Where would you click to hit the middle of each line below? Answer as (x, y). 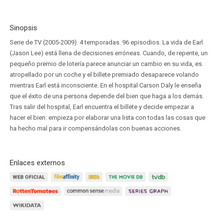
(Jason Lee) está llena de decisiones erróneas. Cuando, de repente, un (109, 53)
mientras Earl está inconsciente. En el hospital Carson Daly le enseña (106, 85)
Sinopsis (23, 28)
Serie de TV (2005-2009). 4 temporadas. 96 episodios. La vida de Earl (106, 42)
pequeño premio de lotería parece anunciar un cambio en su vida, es (106, 64)
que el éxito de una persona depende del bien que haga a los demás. (107, 96)
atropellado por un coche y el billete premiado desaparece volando (104, 75)
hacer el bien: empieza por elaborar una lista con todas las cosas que (108, 118)
